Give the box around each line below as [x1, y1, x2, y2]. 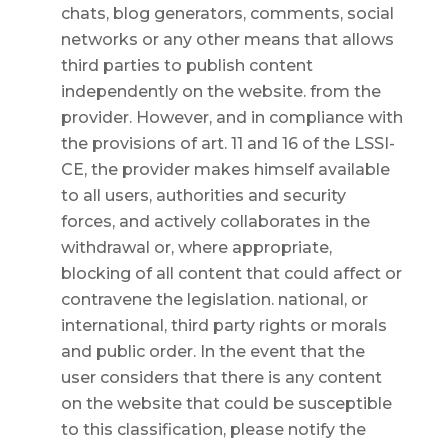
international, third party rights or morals [60, 316, 387, 335]
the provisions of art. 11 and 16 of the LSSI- [60, 134, 395, 153]
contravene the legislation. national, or [60, 290, 368, 309]
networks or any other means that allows [60, 30, 394, 49]
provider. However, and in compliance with [60, 108, 403, 127]
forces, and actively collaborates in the [60, 212, 370, 231]
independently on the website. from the [60, 82, 381, 101]
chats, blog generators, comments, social [60, 4, 394, 23]
